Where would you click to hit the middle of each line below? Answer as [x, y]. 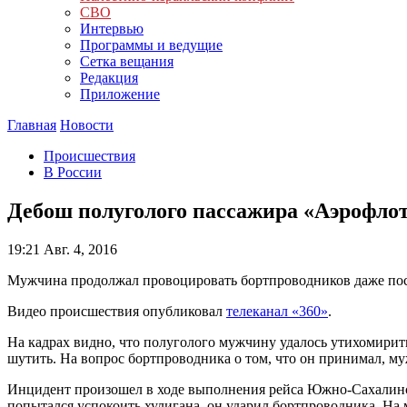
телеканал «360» [277, 311]
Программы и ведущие [151, 45]
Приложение [120, 94]
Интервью [112, 29]
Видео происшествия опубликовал [117, 311]
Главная [32, 125]
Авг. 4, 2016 [79, 249]
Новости [87, 125]
